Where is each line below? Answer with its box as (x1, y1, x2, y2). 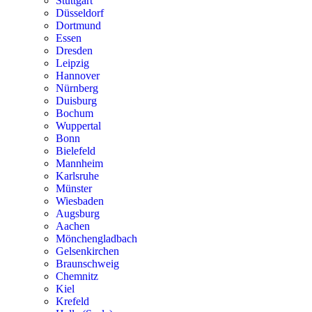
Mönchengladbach (56, 233, 137, 244)
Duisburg (56, 95, 97, 107)
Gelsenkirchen (56, 245, 119, 257)
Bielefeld (56, 145, 95, 157)
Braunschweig (56, 258, 119, 270)
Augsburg (56, 208, 100, 219)
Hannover (56, 70, 100, 81)
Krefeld (56, 295, 89, 307)
